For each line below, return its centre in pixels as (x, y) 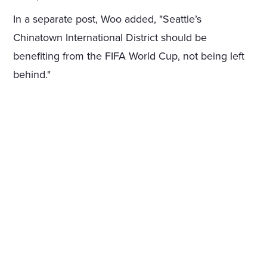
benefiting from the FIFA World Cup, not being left (129, 56)
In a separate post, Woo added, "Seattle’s (108, 19)
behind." (32, 75)
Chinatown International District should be (110, 38)
